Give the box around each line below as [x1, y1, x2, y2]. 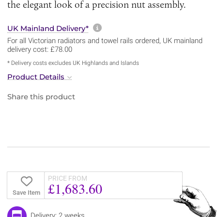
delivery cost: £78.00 [7, 45, 72, 54]
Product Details [7, 72, 64, 81]
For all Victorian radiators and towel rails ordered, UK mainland [7, 36, 202, 45]
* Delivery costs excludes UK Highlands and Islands [7, 59, 139, 66]
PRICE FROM [48, 174, 87, 182]
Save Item [12, 188, 40, 196]
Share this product [7, 92, 75, 101]
